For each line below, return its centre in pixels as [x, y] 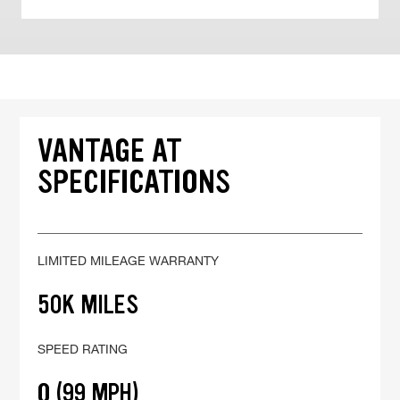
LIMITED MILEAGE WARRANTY [129, 261]
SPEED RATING [83, 349]
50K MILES [88, 305]
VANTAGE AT [110, 151]
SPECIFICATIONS [134, 182]
